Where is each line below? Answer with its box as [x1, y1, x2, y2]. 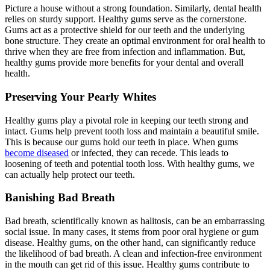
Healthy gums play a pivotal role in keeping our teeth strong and [5, 115, 248, 125]
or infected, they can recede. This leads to [69, 147, 228, 158]
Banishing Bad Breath [5, 191, 115, 204]
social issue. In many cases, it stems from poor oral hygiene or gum [5, 227, 259, 237]
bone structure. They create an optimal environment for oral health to [5, 36, 265, 46]
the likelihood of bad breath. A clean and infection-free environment [5, 248, 262, 259]
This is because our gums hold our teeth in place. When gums [5, 136, 238, 147]
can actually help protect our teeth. [5, 169, 137, 180]
